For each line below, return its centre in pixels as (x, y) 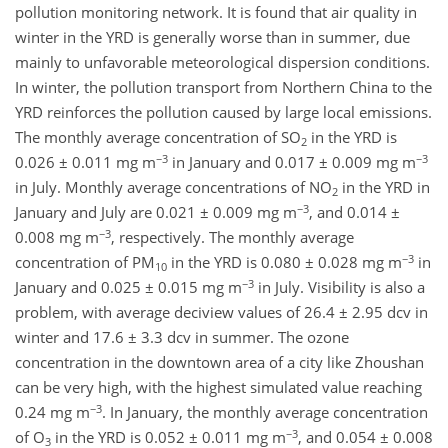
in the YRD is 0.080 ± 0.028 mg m (284, 262)
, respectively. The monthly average (232, 237)
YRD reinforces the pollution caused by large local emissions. (223, 112)
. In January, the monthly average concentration (265, 412)
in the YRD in (384, 187)
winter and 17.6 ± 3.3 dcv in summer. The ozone (182, 337)
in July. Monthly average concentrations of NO (173, 187)
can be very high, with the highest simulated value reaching (218, 387)
